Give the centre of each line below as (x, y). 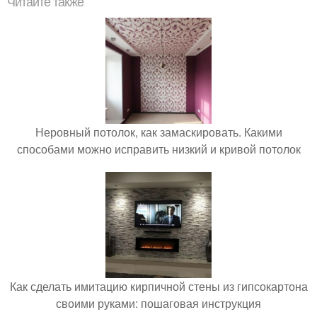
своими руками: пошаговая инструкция (158, 303)
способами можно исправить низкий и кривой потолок (158, 149)
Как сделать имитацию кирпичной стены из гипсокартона (158, 286)
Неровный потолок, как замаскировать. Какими (158, 132)
